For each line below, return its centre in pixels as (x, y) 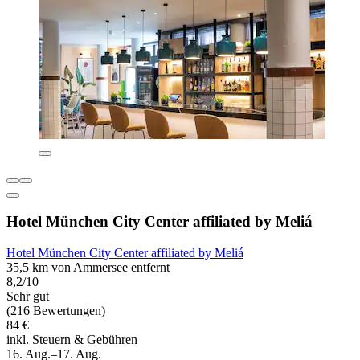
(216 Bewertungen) (56, 311)
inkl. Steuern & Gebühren (72, 340)
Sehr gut (28, 297)
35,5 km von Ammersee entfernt (88, 268)
